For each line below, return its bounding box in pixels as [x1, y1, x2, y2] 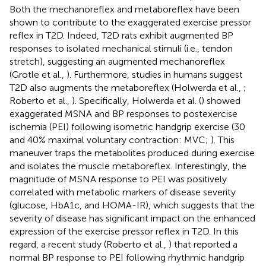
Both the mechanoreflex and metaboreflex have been [9, 3, 239, 15]
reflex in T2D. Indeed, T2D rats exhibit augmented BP [9, 29, 233, 41]
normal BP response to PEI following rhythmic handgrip [9, 251, 245, 263]
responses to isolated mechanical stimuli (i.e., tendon [9, 42, 233, 54]
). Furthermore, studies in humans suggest [66, 68, 243, 80]
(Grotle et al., [9, 68, 66, 80]
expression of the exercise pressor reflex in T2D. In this [9, 225, 239, 237]
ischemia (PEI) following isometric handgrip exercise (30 [9, 121, 245, 132]
